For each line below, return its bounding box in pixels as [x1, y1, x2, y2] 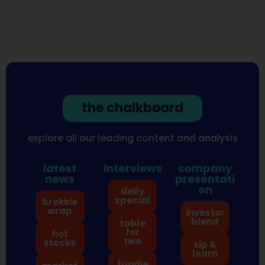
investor [185, 206, 225, 219]
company [178, 161, 232, 176]
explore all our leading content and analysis [27, 131, 238, 145]
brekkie [42, 196, 78, 209]
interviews [103, 161, 162, 176]
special [115, 194, 151, 207]
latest [43, 161, 77, 176]
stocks [44, 237, 76, 250]
